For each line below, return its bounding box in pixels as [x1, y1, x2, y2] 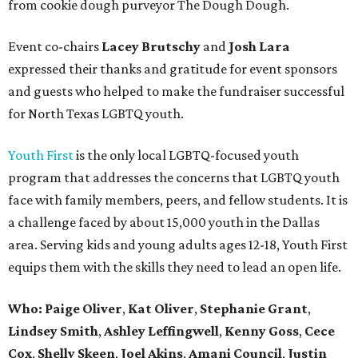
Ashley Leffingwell [104, 323, 219, 340]
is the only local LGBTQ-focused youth [74, 147, 299, 164]
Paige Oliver [45, 300, 122, 317]
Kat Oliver [128, 300, 194, 317]
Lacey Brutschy [101, 38, 201, 55]
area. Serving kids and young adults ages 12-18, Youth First [8, 237, 348, 253]
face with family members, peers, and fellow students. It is [8, 192, 348, 209]
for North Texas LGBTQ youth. [8, 105, 184, 122]
